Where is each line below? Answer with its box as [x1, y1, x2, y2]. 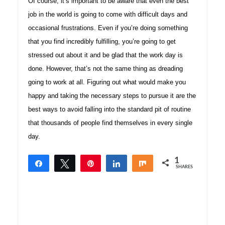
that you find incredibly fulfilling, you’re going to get [28, 37, 176, 45]
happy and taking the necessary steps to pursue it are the [28, 91, 196, 99]
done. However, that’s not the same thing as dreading [28, 64, 183, 72]
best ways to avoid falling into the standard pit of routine [28, 105, 191, 113]
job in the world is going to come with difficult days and [28, 10, 187, 18]
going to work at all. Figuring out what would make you [28, 78, 186, 86]
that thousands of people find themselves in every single [28, 119, 192, 127]
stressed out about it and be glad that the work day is [28, 51, 183, 59]
